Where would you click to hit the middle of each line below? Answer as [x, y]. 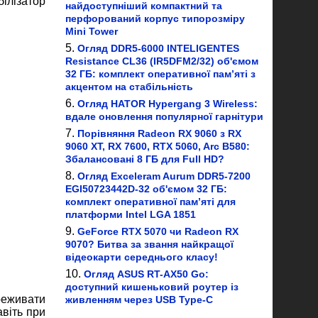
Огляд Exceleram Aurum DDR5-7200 [164, 176]
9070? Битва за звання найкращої [149, 244]
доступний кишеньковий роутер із [152, 287]
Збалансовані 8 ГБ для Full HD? [145, 159]
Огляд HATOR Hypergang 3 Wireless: [168, 104]
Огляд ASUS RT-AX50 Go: [146, 274]
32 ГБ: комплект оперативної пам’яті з [160, 74]
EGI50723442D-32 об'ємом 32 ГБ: [146, 189]
